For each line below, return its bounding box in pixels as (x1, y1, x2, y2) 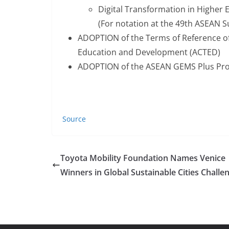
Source (62, 114, 86, 124)
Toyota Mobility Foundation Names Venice (60, 152, 225, 164)
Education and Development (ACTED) (78, 47, 220, 58)
